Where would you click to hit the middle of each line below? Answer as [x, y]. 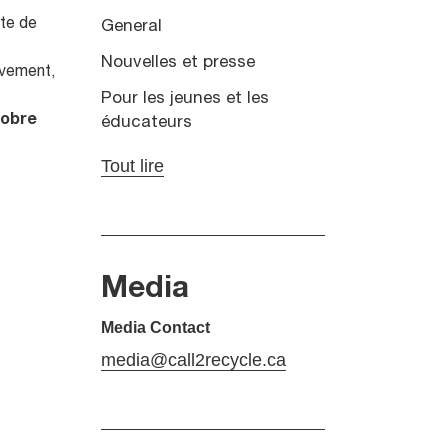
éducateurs [146, 122]
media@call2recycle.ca [193, 359]
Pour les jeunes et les [184, 98]
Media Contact [155, 327]
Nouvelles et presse [177, 62]
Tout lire [132, 165]
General [131, 26]
